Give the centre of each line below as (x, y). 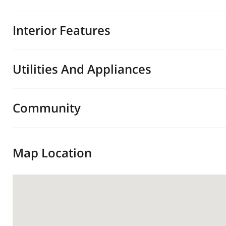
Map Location (52, 153)
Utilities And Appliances (82, 69)
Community (47, 108)
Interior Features (62, 30)
